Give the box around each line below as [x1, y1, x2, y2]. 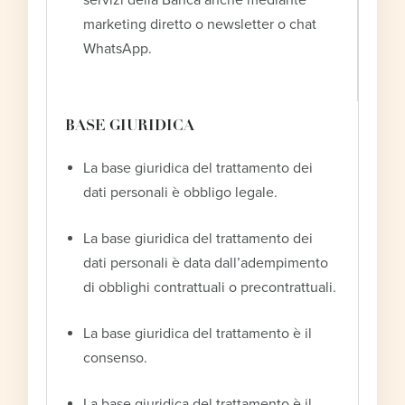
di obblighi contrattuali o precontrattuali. [83, 278, 337, 297]
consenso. [83, 348, 148, 367]
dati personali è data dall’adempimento [83, 253, 329, 272]
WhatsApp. [83, 39, 153, 58]
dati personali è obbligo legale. [83, 183, 278, 202]
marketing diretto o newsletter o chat [83, 14, 317, 33]
